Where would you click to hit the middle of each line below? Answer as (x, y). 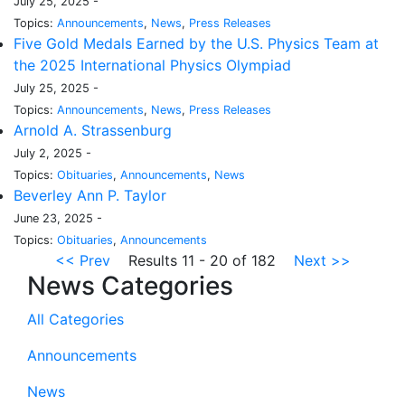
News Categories (130, 286)
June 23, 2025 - (58, 219)
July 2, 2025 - (52, 154)
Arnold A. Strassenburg (93, 131)
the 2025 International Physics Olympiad (152, 66)
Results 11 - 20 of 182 (202, 261)
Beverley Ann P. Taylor (90, 196)
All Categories (75, 320)
